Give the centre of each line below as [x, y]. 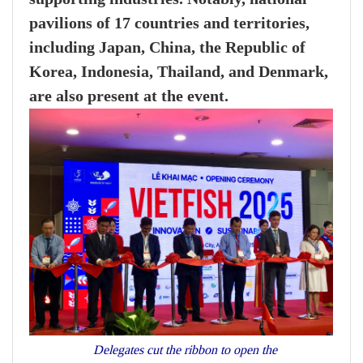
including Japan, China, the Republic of [167, 48]
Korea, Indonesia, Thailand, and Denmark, [179, 72]
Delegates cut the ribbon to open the [181, 350]
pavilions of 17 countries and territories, [169, 23]
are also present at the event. [129, 96]
